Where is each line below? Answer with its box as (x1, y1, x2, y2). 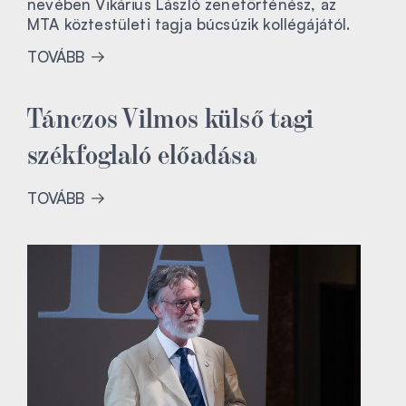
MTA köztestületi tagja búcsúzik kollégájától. (27, 14, 351, 34)
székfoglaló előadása (27, 135, 257, 169)
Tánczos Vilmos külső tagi (27, 99, 314, 132)
